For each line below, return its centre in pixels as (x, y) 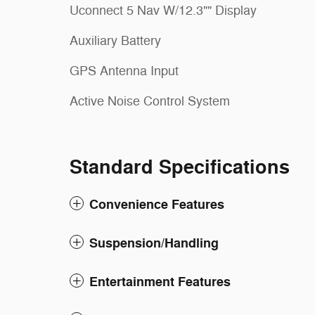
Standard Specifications (180, 167)
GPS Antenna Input (124, 71)
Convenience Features (157, 204)
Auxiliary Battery (115, 40)
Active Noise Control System (150, 101)
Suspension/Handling (154, 243)
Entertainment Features (160, 282)
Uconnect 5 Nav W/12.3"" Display (163, 10)
